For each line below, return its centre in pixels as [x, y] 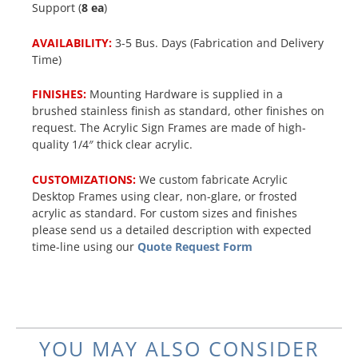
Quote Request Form [195, 246]
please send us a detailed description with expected [172, 229]
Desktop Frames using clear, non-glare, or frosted [165, 196]
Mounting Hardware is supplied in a [185, 94]
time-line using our [85, 246]
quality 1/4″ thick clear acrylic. [112, 145]
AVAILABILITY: [74, 42]
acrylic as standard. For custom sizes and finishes [165, 213]
